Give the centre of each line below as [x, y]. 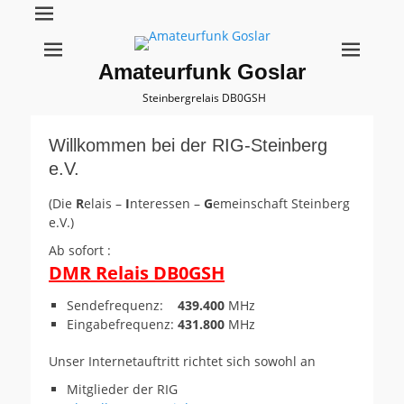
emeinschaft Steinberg [281, 203]
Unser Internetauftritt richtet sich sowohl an [182, 361]
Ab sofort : [82, 250]
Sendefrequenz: [122, 305]
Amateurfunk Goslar [202, 72]
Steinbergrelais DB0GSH [204, 98]
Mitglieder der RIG [122, 389]
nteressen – [167, 203]
